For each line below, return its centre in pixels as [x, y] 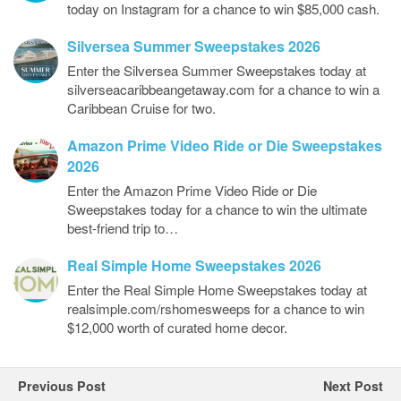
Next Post [353, 385]
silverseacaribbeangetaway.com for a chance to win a [223, 89]
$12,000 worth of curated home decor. [177, 327]
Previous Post [62, 385]
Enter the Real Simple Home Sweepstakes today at [217, 289]
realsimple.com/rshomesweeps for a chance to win [216, 308]
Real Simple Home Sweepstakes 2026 [194, 265]
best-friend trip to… [123, 227]
